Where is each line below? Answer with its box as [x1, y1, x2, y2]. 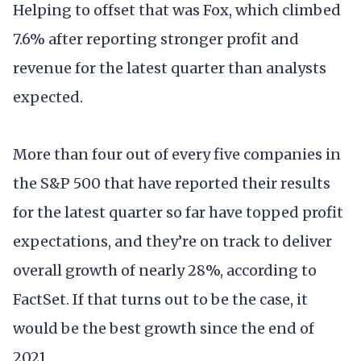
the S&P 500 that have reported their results [13, 174, 330, 193]
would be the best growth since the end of [13, 319, 314, 338]
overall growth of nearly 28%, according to [13, 261, 317, 280]
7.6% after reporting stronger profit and [13, 30, 299, 49]
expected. [13, 88, 83, 107]
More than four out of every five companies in [13, 145, 341, 164]
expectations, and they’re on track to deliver [13, 232, 332, 251]
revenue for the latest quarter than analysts [13, 59, 326, 78]
